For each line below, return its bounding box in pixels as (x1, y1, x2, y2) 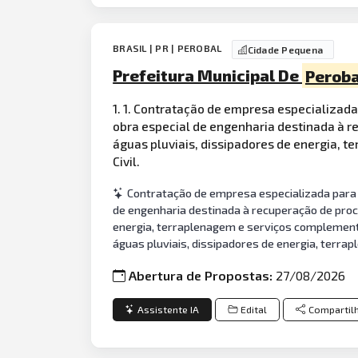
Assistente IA (137, 303, 200, 316)
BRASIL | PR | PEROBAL (113, 42, 225, 54)
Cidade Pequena (247, 44, 324, 56)
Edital (240, 303, 267, 316)
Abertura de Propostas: (129, 268, 276, 284)
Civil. (113, 153, 141, 169)
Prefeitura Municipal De (113, 66, 303, 86)
